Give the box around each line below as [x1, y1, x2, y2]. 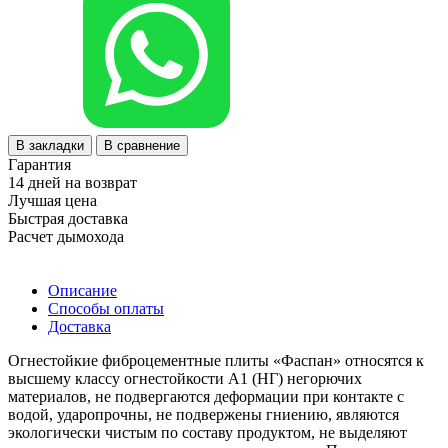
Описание [48, 281, 117, 299]
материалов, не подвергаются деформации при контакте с [8, 387, 404, 405]
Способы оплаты [48, 299, 164, 317]
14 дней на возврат [8, 173, 137, 191]
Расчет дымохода [8, 227, 124, 245]
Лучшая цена [8, 191, 97, 209]
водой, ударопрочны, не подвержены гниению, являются [8, 405, 399, 423]
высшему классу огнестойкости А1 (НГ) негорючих [8, 369, 362, 387]
